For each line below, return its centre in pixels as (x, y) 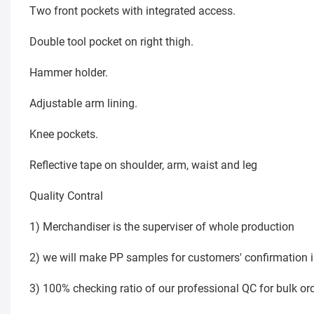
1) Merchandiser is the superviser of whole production (164, 227)
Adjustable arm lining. (83, 104)
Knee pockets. (63, 135)
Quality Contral (66, 196)
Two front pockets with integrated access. (132, 11)
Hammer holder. (68, 73)
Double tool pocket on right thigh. (111, 42)
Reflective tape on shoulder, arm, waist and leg (143, 165)
